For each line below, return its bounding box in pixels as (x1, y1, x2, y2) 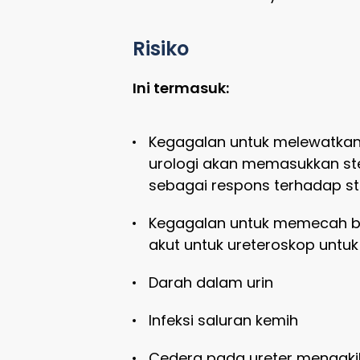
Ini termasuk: (132, 77, 229, 98)
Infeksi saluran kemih (148, 309, 298, 330)
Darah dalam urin (148, 272, 273, 292)
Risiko (132, 35, 189, 62)
